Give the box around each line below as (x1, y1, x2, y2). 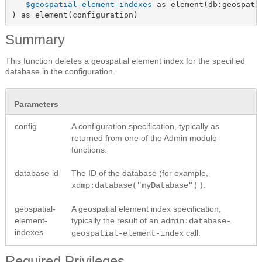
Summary (5, 32, 65, 48)
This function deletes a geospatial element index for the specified (5, 56, 245, 66)
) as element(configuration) (11, 10, 138, 19)
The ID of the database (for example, (71, 168, 208, 178)
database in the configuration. (5, 67, 115, 77)
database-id (15, 168, 58, 178)
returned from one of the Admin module (71, 133, 217, 143)
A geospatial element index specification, (71, 204, 221, 214)
